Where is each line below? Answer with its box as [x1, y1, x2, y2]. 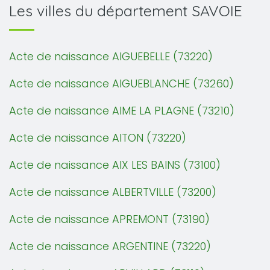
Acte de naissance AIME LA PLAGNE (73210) [9, 103, 234, 118]
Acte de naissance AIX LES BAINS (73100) [9, 157, 221, 172]
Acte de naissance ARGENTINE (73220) [9, 239, 211, 254]
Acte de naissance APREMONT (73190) [9, 212, 210, 227]
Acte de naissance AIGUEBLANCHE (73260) [9, 76, 234, 91]
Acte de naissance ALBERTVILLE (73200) [9, 184, 216, 199]
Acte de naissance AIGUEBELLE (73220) [9, 49, 213, 64]
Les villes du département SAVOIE [9, 1, 242, 20]
